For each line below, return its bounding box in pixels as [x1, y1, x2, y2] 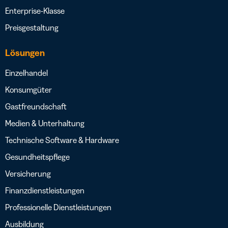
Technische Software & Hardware [5, 135, 119, 145]
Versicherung [5, 168, 51, 179]
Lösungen [5, 47, 45, 59]
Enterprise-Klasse [5, 6, 65, 16]
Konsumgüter [5, 84, 52, 95]
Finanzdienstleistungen [5, 185, 84, 195]
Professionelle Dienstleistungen [5, 202, 111, 212]
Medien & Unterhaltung [5, 118, 84, 128]
